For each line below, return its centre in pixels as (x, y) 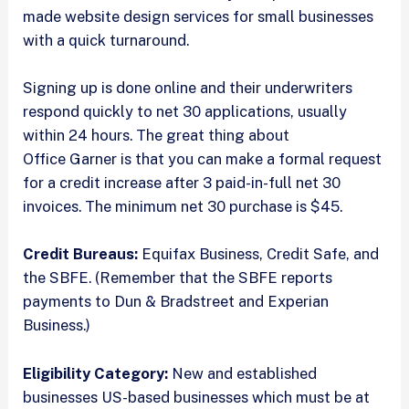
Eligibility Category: (96, 373)
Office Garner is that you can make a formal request (203, 159)
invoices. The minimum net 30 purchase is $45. (183, 207)
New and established (243, 373)
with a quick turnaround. (106, 40)
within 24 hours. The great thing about (157, 136)
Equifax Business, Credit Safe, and (259, 254)
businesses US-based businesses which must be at (197, 397)
